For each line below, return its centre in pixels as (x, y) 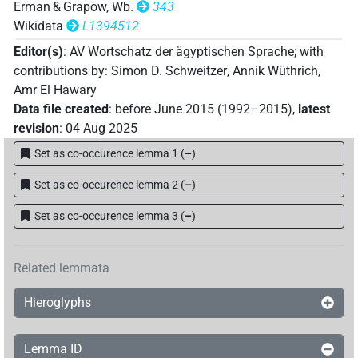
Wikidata (38, 26)
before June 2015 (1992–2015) (204, 109)
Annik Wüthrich (275, 71)
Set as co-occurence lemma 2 (106, 185)
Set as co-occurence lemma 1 (106, 154)
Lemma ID (53, 348)
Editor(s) (38, 52)
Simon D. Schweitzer (169, 71)
